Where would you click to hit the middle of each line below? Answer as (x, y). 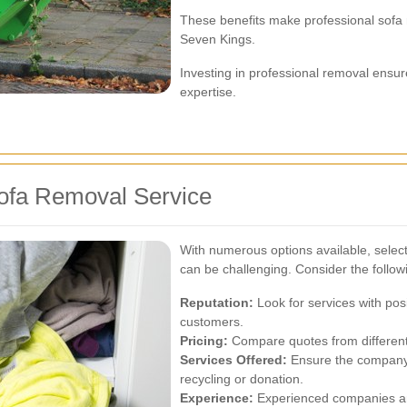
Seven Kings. (218, 39)
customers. (212, 322)
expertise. (208, 92)
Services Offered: (233, 360)
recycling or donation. (242, 379)
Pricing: (204, 341)
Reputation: (217, 303)
